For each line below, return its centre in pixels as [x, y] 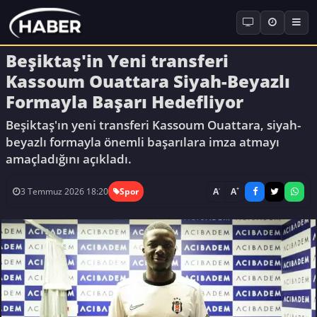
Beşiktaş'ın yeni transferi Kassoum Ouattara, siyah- [153, 125]
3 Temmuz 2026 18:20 [64, 192]
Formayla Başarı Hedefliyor [125, 101]
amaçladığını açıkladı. [69, 158]
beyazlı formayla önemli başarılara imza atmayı [143, 142]
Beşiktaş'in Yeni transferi [117, 60]
